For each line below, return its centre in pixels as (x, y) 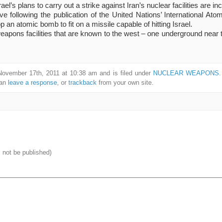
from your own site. (125, 83)
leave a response (32, 83)
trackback (82, 83)
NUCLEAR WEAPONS (186, 73)
